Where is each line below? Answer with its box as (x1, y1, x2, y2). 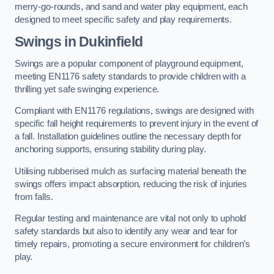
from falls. (15, 191, 56, 202)
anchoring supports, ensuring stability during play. (15, 144, 209, 155)
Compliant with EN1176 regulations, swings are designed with (15, 106, 254, 116)
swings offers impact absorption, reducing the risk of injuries (15, 179, 247, 189)
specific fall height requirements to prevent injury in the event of (15, 119, 259, 129)
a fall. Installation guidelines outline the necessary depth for (15, 131, 242, 142)
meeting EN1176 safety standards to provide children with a (15, 71, 246, 81)
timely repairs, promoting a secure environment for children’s (15, 239, 251, 250)
